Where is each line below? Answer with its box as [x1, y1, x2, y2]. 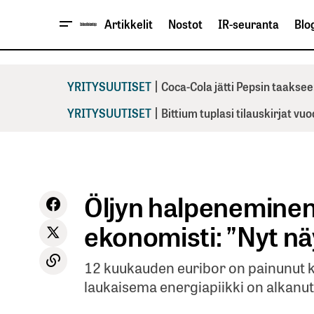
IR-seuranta [218, 15, 279, 33]
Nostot [168, 15, 203, 33]
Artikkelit [104, 15, 153, 33]
